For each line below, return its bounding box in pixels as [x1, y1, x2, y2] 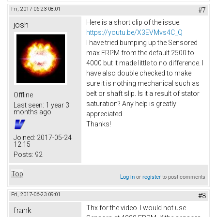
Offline [14, 91, 33, 99]
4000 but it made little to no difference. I [86, 59, 203, 67]
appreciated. [86, 109, 124, 118]
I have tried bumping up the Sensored [86, 38, 198, 46]
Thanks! [86, 120, 111, 128]
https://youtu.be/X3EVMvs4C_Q [86, 28, 183, 36]
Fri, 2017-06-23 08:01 [11, 5, 61, 12]
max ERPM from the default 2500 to [86, 48, 194, 57]
